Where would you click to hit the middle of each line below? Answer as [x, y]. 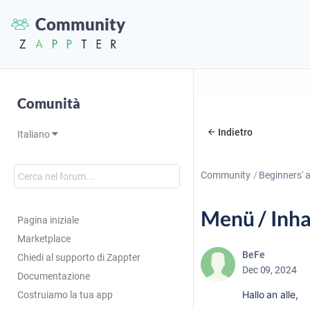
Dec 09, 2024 [270, 270]
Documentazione [54, 276]
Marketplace [44, 239]
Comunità [49, 103]
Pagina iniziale [48, 220]
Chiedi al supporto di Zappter [79, 257]
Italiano [35, 134]
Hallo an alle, [270, 294]
